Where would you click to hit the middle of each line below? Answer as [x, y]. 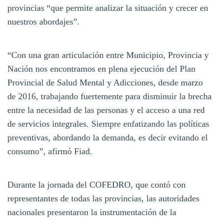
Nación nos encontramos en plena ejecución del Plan [101, 69]
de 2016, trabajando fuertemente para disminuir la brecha [110, 96]
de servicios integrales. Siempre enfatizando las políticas [108, 124]
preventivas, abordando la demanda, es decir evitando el [108, 137]
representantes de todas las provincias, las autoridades [103, 198]
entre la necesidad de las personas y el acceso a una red [106, 110]
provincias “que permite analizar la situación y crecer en [108, 8]
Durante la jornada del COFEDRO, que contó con [96, 184]
